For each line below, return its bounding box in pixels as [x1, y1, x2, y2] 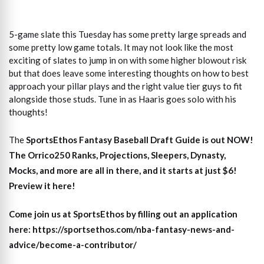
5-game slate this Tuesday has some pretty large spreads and [9, 29, 246, 40]
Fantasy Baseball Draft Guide [79, 134, 200, 145]
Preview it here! [9, 180, 75, 191]
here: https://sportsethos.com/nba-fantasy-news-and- [9, 224, 235, 235]
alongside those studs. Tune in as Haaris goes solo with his [9, 94, 236, 105]
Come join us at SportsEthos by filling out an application [9, 209, 237, 220]
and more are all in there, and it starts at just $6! [38, 164, 237, 176]
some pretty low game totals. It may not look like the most [9, 42, 233, 53]
